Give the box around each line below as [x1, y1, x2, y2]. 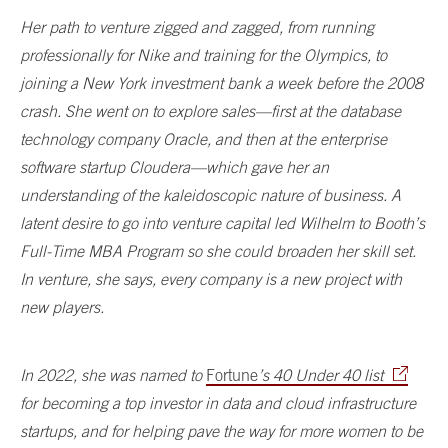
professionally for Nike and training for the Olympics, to [20, 45, 387, 64]
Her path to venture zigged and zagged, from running [20, 17, 374, 36]
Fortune [206, 365, 258, 384]
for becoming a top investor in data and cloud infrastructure [20, 393, 416, 412]
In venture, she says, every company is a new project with [20, 269, 402, 288]
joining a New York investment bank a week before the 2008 [20, 73, 423, 92]
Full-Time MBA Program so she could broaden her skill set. [20, 241, 416, 260]
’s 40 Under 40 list [258, 365, 383, 384]
